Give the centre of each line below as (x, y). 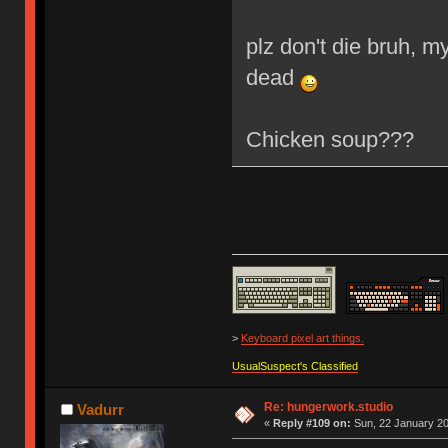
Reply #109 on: (311, 422)
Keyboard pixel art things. (302, 337)
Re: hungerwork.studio (328, 406)
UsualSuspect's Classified (294, 365)
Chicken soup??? (329, 139)
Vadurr (100, 409)
